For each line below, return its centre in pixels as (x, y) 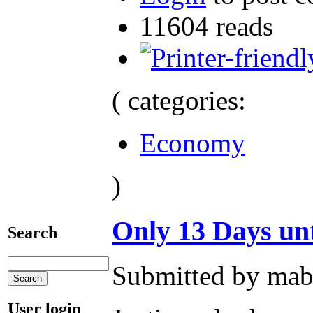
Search (32, 232)
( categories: (179, 100)
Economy (192, 143)
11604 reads (206, 26)
